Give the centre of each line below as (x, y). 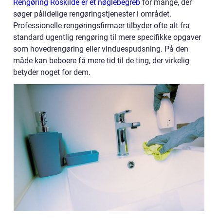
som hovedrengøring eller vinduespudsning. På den (101, 49)
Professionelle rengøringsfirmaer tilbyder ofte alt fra (101, 26)
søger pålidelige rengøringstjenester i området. (92, 14)
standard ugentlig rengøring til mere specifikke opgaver (107, 37)
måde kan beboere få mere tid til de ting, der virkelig (101, 61)
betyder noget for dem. (52, 73)
